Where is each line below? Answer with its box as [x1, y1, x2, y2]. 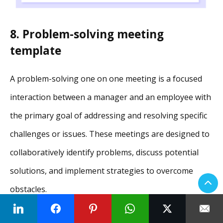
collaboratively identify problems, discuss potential [10, 147, 199, 158]
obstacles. [10, 184, 47, 195]
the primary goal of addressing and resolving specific [10, 110, 207, 121]
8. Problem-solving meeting [10, 26, 164, 42]
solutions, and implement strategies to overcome [10, 165, 193, 177]
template [10, 42, 61, 58]
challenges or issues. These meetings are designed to [10, 128, 210, 140]
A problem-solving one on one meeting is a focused [10, 73, 202, 85]
